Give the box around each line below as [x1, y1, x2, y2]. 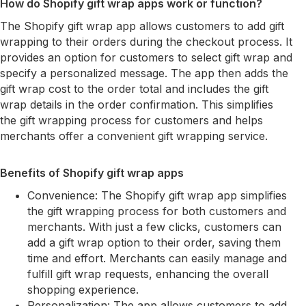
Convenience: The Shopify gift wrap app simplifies [27, 189, 287, 202]
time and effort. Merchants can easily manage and [27, 251, 287, 265]
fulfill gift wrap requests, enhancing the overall [27, 267, 268, 281]
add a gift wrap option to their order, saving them [27, 236, 281, 249]
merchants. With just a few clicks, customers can [27, 220, 281, 234]
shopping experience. [27, 283, 139, 296]
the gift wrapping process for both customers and [27, 204, 286, 218]
